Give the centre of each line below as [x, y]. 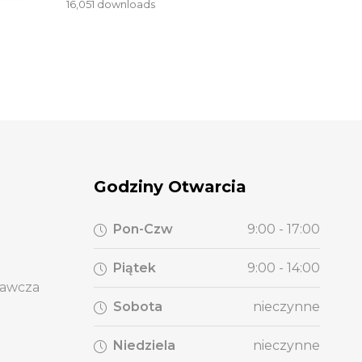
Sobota [138, 306]
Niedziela [144, 345]
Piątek [135, 267]
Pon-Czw [143, 229]
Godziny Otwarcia [170, 186]
